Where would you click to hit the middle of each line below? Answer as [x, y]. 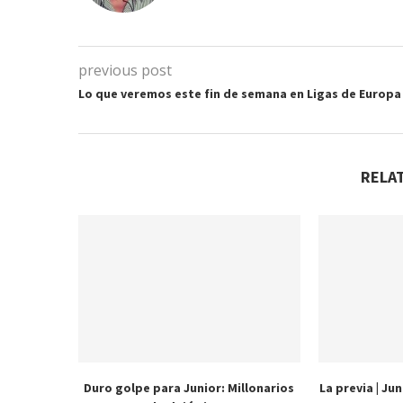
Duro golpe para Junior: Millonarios [189, 388]
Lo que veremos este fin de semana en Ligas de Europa [240, 94]
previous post [125, 70]
